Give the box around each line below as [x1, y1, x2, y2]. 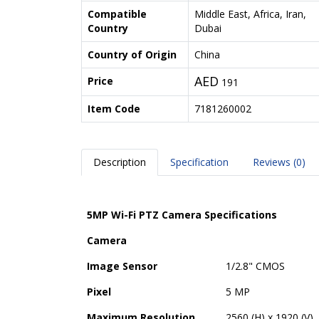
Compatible [88, 7, 147, 21]
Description [93, 155, 146, 169]
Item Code [88, 102, 140, 115]
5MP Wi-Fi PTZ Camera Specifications [87, 207, 277, 221]
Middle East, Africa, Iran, [194, 7, 306, 21]
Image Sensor [87, 258, 157, 273]
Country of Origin [88, 48, 177, 61]
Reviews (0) [253, 155, 305, 169]
